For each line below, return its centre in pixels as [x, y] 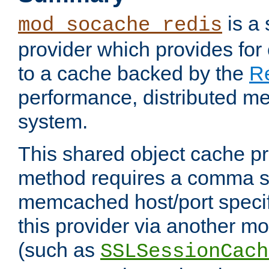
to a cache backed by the [134, 74]
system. [53, 122]
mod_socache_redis [120, 26]
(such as [59, 250]
